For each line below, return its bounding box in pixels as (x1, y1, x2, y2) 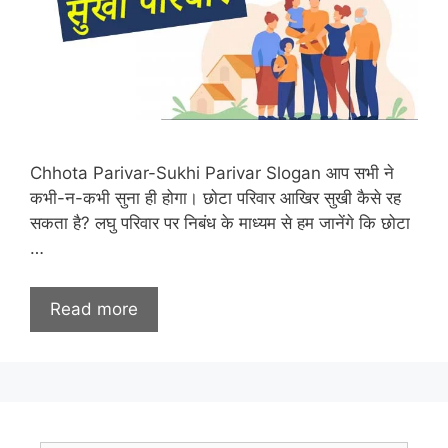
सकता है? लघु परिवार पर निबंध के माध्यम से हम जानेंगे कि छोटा (30, 213, 410, 234)
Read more (50, 298, 138, 319)
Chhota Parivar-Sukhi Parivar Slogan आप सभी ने (30, 163, 394, 184)
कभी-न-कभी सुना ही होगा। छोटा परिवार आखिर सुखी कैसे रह (30, 188, 401, 209)
